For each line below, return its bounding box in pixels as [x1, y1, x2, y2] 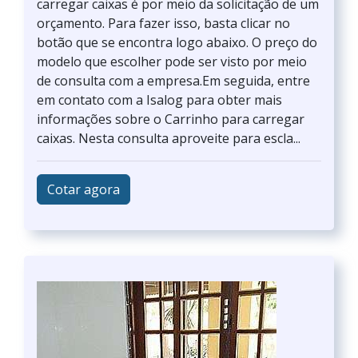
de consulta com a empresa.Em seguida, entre [37, 72, 310, 89]
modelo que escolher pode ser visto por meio [37, 53, 307, 70]
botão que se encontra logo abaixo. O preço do [37, 34, 317, 51]
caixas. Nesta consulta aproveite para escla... [37, 129, 300, 147]
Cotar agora [47, 181, 120, 198]
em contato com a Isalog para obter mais [37, 91, 282, 109]
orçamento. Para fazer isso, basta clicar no [37, 14, 290, 32]
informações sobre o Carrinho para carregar [37, 110, 304, 128]
